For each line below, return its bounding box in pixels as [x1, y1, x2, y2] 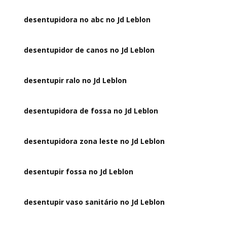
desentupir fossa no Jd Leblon [24, 167, 134, 176]
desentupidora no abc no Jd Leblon [24, 15, 151, 24]
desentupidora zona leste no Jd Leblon [24, 136, 165, 146]
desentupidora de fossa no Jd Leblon [24, 106, 159, 116]
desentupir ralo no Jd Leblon [24, 75, 127, 85]
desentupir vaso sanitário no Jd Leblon [24, 197, 165, 207]
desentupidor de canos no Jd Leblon [24, 45, 155, 55]
